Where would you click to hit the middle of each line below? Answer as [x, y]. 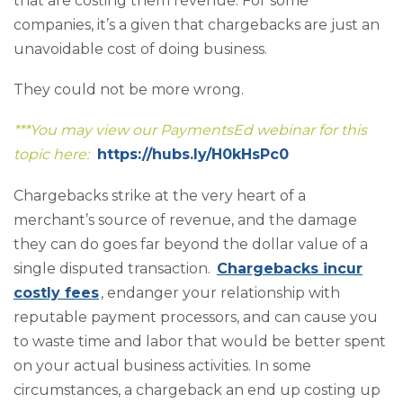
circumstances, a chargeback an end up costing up [197, 390]
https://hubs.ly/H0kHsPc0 [193, 155]
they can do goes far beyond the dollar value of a [191, 244]
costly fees [56, 292]
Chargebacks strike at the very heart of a [160, 195]
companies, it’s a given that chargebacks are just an [197, 24]
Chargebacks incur [289, 268]
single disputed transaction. [112, 268]
